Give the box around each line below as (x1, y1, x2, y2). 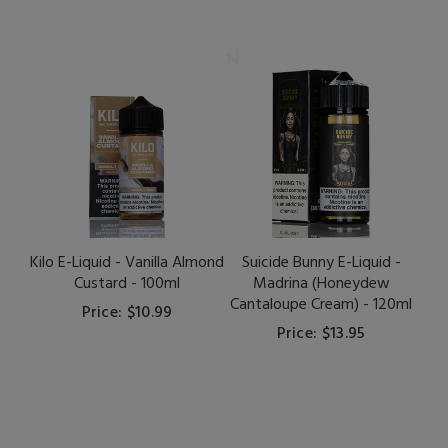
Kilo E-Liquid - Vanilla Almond (30, 250, 224, 277)
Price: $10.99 (81, 300, 173, 327)
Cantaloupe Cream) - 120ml (230, 292, 412, 319)
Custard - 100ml (74, 271, 180, 298)
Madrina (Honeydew (252, 271, 390, 298)
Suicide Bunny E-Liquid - (241, 250, 401, 277)
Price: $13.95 (276, 321, 366, 348)
